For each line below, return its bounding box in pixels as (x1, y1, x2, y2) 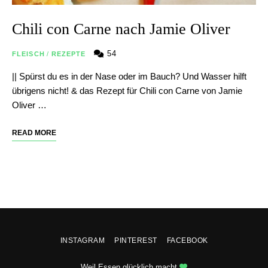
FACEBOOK (166, 236, 208, 245)
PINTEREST (114, 236, 157, 245)
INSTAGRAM (60, 236, 105, 245)
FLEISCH (12, 50, 45, 57)
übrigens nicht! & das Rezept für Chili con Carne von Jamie (12, 85, 242, 96)
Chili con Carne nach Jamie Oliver (12, 20, 230, 38)
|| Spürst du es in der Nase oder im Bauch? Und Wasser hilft (12, 71, 246, 81)
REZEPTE (51, 50, 86, 57)
